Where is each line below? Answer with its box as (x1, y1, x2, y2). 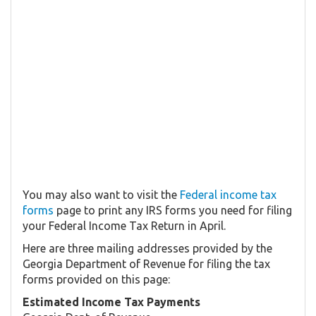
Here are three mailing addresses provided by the (23, 241, 272, 255)
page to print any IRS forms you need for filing (54, 203, 292, 217)
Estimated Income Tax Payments (23, 295, 200, 308)
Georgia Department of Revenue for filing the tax (23, 257, 270, 270)
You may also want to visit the (23, 188, 180, 201)
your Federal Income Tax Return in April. (23, 219, 226, 232)
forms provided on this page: (23, 272, 170, 286)
